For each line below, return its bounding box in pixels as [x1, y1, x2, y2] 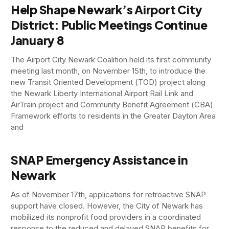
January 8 [10, 32, 64, 48]
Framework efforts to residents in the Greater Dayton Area [10, 110, 216, 121]
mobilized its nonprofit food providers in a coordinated [10, 212, 201, 222]
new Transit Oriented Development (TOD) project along [10, 77, 205, 87]
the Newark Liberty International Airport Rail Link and [10, 88, 193, 98]
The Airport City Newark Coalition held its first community [10, 54, 211, 64]
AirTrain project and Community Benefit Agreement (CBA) [10, 99, 213, 109]
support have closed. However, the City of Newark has [10, 200, 203, 211]
